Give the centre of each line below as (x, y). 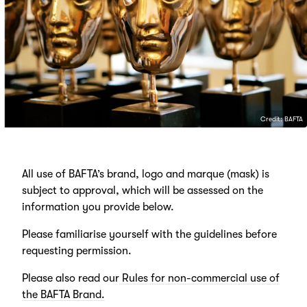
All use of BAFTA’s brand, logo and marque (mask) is (145, 174)
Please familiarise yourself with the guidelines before (149, 235)
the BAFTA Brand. (63, 295)
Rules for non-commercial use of (199, 279)
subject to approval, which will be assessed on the (142, 191)
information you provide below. (98, 207)
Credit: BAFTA (281, 119)
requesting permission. (76, 251)
